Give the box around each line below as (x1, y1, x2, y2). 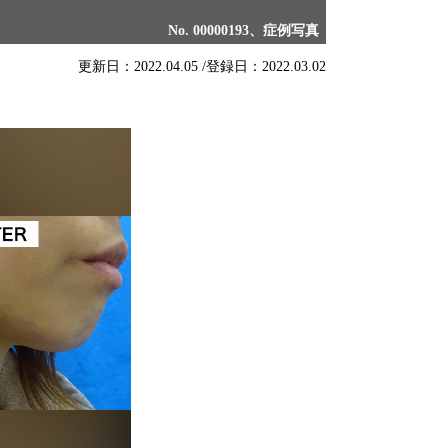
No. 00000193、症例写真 (167, 23, 319, 39)
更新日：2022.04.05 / (77, 59, 206, 75)
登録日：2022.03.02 (205, 59, 326, 75)
